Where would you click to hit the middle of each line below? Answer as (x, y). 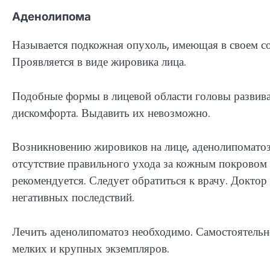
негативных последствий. (73, 198)
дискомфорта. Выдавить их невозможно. (111, 113)
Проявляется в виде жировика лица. (99, 61)
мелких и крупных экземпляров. (91, 248)
